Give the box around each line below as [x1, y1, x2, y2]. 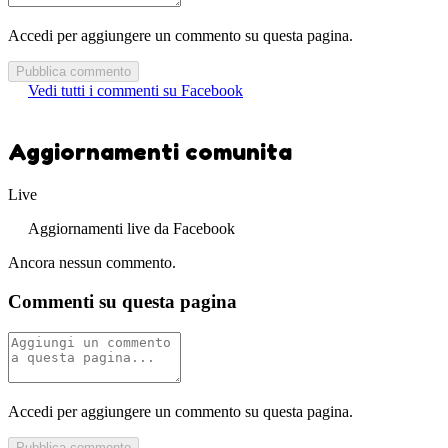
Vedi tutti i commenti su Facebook [28, 81, 243, 99]
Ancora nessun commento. [8, 254, 176, 272]
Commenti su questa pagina [8, 291, 237, 313]
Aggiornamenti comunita [8, 137, 292, 167]
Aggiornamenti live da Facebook [28, 220, 235, 238]
